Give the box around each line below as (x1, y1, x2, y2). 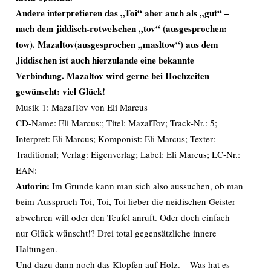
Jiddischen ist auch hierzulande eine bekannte (16, 53, 194, 67)
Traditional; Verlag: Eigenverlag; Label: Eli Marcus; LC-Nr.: (16, 148, 240, 160)
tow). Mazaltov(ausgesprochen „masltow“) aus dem (16, 38, 218, 51)
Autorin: (16, 179, 50, 192)
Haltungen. (16, 243, 57, 255)
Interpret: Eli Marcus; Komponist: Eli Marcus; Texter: (16, 132, 215, 145)
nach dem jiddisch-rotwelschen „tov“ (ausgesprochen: (16, 22, 227, 35)
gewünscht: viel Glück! (16, 85, 105, 98)
